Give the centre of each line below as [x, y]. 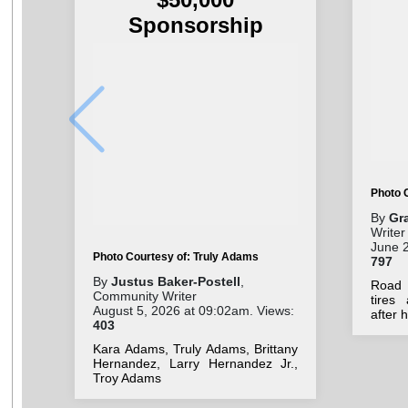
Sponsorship [195, 25]
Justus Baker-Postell [176, 281]
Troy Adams [127, 377]
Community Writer [145, 296]
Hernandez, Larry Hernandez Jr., [196, 363]
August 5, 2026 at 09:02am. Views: [194, 310]
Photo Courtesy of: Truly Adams [176, 256]
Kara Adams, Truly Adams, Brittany [196, 348]
